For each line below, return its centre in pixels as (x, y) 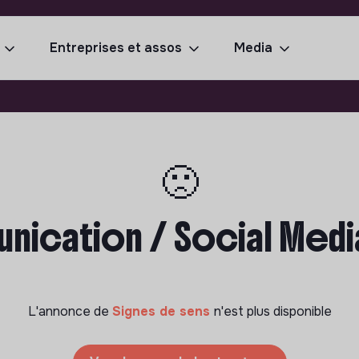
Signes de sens (163, 311)
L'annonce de (70, 311)
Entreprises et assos (116, 48)
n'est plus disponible (272, 311)
